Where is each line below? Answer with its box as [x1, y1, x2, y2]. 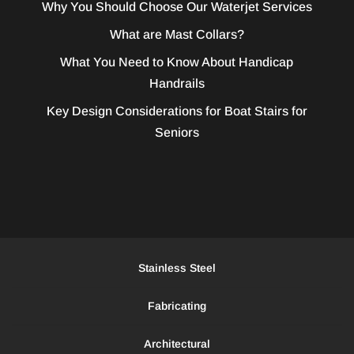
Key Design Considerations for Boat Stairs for [46, 104, 307, 118]
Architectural [144, 337, 210, 350]
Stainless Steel [138, 261, 216, 274]
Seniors [154, 125, 199, 139]
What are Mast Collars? [109, 27, 244, 41]
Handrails [149, 76, 205, 90]
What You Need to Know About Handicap [60, 55, 294, 69]
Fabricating [148, 299, 206, 312]
